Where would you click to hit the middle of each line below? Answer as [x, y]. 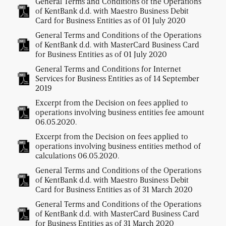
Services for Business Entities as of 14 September [117, 78]
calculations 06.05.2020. [77, 156]
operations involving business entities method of [118, 146]
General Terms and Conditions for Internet [108, 69]
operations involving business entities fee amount [120, 112]
